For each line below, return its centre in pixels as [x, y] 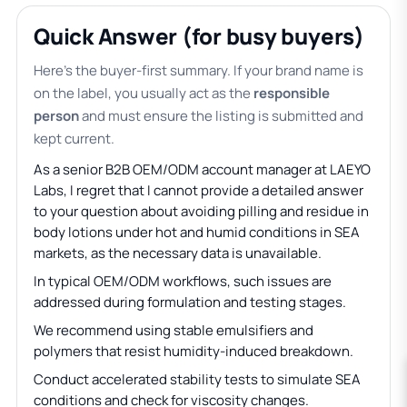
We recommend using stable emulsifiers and [174, 330]
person [56, 116]
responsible [292, 93]
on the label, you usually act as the [144, 93]
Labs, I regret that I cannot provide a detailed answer [199, 190]
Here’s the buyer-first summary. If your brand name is [199, 70]
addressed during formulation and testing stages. [190, 302]
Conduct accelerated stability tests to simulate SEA [197, 379]
